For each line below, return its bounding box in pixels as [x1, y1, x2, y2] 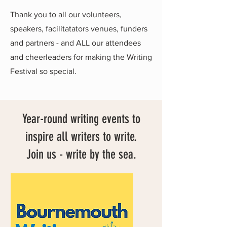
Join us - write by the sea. [26, 147, 136, 162]
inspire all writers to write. [25, 129, 137, 144]
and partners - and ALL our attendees [10, 39, 141, 47]
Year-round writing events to [22, 111, 140, 126]
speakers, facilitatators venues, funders [10, 24, 147, 33]
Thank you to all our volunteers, [10, 10, 122, 19]
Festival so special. [10, 67, 77, 75]
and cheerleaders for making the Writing [10, 53, 152, 61]
